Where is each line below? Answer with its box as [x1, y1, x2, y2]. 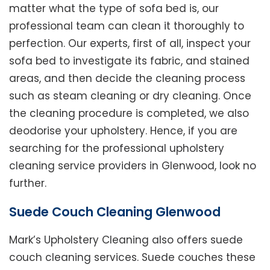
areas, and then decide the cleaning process [9, 71, 245, 86]
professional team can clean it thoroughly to [9, 18, 244, 33]
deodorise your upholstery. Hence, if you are [9, 123, 237, 138]
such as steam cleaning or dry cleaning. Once [9, 88, 251, 103]
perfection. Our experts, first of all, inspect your [9, 36, 251, 51]
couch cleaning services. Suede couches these [9, 250, 256, 265]
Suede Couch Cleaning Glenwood [9, 202, 221, 221]
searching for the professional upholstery [9, 140, 224, 155]
